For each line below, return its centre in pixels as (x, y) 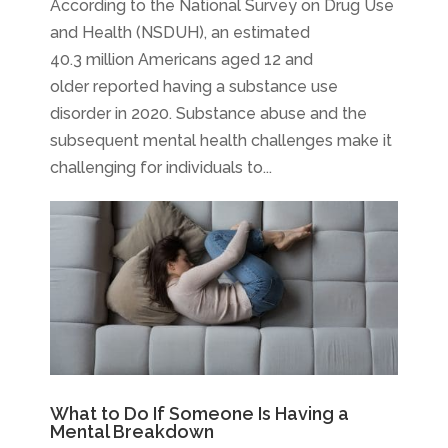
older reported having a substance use (194, 86)
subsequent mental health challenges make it (221, 140)
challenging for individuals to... (161, 167)
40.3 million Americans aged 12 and (181, 59)
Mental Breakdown (132, 431)
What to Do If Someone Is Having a (199, 413)
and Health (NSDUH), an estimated (180, 32)
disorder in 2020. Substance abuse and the (208, 113)
